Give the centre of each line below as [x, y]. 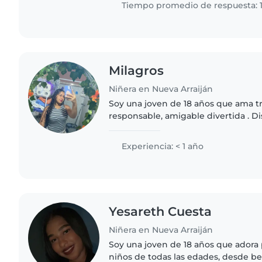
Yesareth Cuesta [161, 212]
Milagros [137, 71]
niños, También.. [143, 141]
